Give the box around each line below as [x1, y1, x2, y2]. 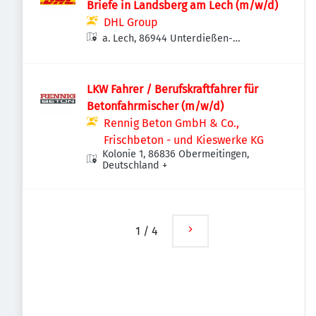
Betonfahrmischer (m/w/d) [87, 99, 224, 113]
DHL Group [104, 16, 158, 29]
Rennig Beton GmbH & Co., [104, 116, 239, 130]
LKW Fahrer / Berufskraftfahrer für [87, 83, 258, 96]
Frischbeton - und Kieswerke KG [104, 133, 264, 147]
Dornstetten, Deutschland [102, 47, 219, 59]
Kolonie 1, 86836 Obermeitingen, [102, 148, 250, 160]
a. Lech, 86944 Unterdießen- [102, 32, 233, 44]
